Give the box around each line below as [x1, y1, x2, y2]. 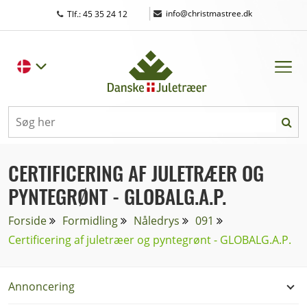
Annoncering [8, 279, 75, 294]
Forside [8, 213, 47, 228]
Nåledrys [134, 213, 180, 228]
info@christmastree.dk [166, 7, 252, 19]
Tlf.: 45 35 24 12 [67, 8, 130, 20]
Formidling [62, 213, 118, 228]
